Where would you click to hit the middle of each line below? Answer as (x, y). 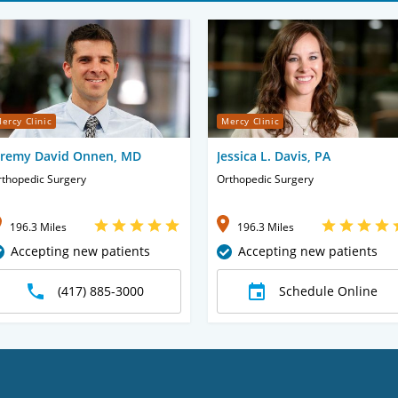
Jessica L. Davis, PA (274, 155)
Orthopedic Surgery (265, 179)
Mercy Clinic (251, 121)
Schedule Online (328, 291)
